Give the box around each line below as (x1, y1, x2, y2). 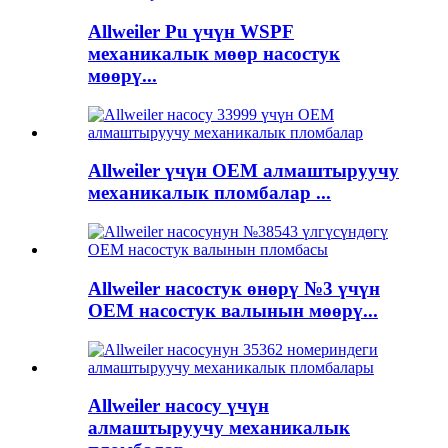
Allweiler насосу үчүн (88, 395, 269, 417)
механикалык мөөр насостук (88, 42, 340, 64)
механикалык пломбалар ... (88, 182, 331, 204)
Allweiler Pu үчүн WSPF (88, 20, 294, 42)
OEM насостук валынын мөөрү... (88, 299, 378, 321)
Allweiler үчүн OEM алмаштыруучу (88, 160, 399, 182)
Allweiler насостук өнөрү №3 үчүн (88, 277, 380, 299)
